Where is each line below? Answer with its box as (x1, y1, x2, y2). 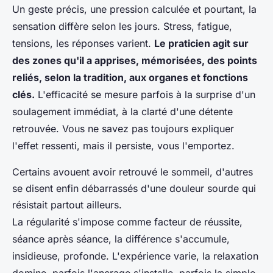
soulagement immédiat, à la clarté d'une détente (12, 105, 233, 118)
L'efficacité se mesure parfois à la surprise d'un (35, 88, 255, 101)
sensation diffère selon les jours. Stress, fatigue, (12, 20, 232, 33)
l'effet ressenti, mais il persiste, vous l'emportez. (12, 140, 235, 152)
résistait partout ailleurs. (12, 199, 122, 211)
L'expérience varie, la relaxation (109, 250, 258, 263)
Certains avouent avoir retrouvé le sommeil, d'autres (12, 166, 253, 179)
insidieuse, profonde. (12, 250, 109, 263)
